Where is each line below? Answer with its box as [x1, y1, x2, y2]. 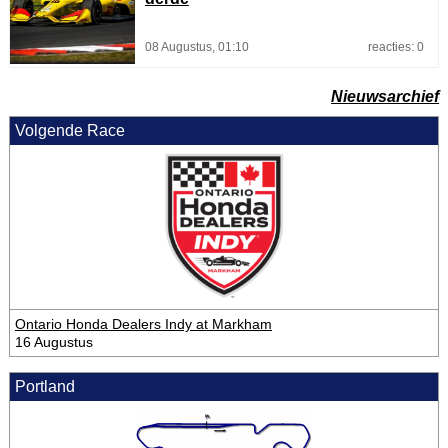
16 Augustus [14, 333, 93, 350]
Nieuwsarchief [331, 87, 440, 105]
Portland [14, 377, 75, 395]
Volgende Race [14, 121, 125, 139]
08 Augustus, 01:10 [144, 39, 249, 54]
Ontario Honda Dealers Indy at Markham [14, 315, 272, 332]
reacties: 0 [367, 39, 424, 54]
